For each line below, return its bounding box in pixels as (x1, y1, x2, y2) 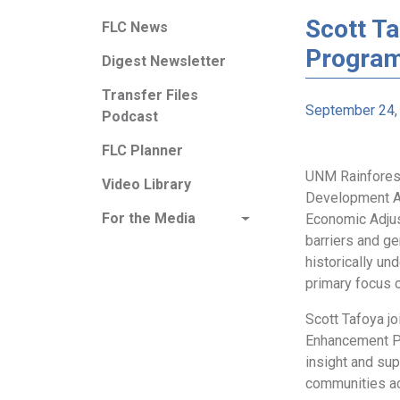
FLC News (102, 19, 168, 36)
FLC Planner (102, 142, 183, 159)
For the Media (102, 210, 196, 227)
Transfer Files (102, 87, 198, 104)
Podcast (102, 108, 158, 125)
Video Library (102, 176, 191, 193)
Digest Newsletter (102, 53, 226, 70)
